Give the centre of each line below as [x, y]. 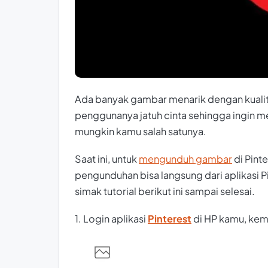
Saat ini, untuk [107, 159]
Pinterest [170, 218]
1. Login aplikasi [111, 218]
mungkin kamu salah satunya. [141, 132]
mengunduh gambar [185, 159]
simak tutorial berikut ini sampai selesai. [165, 191]
